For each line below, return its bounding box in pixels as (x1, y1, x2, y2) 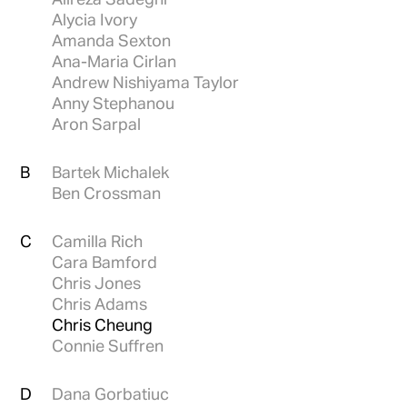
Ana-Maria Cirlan (52, 53, 177, 69)
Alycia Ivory (52, 11, 138, 27)
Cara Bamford (52, 253, 158, 270)
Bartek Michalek (52, 164, 170, 180)
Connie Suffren (108, 337, 164, 353)
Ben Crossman (84, 184, 162, 201)
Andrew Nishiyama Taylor (52, 74, 240, 90)
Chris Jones (52, 274, 142, 291)
